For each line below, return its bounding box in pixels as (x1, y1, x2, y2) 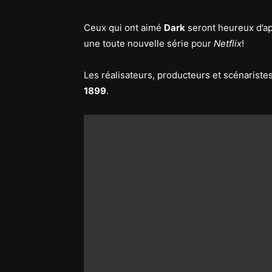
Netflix (214, 38, 242, 49)
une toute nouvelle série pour (84, 38, 214, 49)
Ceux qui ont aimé (84, 22, 164, 33)
